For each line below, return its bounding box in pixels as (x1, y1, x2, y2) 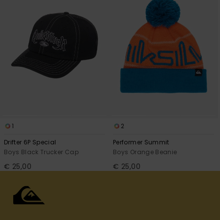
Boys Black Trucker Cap (4, 148, 79, 157)
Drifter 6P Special (4, 138, 56, 147)
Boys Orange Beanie (113, 148, 177, 157)
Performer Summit (113, 138, 169, 147)
